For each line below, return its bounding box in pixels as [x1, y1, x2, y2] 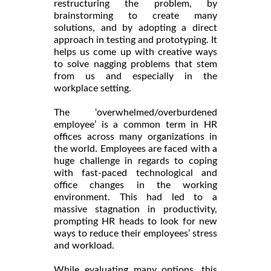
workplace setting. [54, 83, 131, 93]
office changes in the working [54, 180, 217, 190]
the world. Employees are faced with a [54, 143, 217, 154]
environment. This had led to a [54, 192, 217, 202]
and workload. [54, 240, 114, 250]
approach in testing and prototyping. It [54, 34, 217, 45]
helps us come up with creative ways [54, 47, 217, 57]
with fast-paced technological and [54, 168, 217, 178]
